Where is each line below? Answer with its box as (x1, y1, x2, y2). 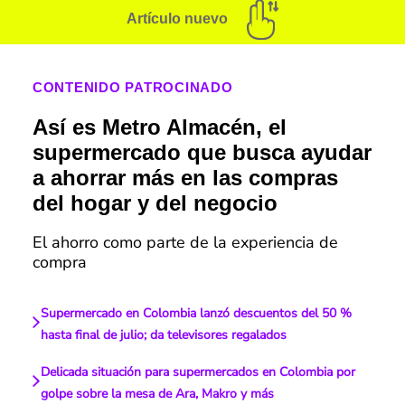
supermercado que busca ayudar (32, 140, 372, 165)
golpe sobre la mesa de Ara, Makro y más (40, 385, 274, 403)
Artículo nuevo (127, 11, 228, 27)
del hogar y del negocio (32, 191, 278, 216)
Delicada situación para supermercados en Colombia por (40, 363, 355, 381)
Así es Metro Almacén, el (32, 115, 287, 140)
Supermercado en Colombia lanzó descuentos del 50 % (40, 305, 352, 323)
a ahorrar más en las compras (32, 165, 338, 191)
